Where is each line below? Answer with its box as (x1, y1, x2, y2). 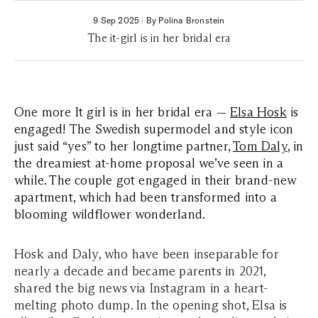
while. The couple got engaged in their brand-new (14, 172, 297, 188)
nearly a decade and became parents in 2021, (14, 263, 266, 279)
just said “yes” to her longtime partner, (14, 138, 234, 154)
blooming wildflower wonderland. (14, 207, 206, 222)
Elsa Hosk (230, 104, 287, 120)
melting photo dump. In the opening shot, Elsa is (14, 297, 287, 313)
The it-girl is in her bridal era (87, 31, 231, 45)
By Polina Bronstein (146, 15, 225, 26)
